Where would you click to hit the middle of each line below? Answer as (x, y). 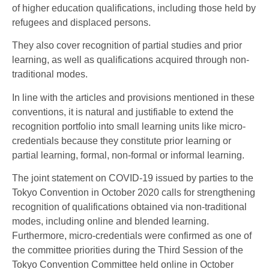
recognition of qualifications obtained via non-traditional (129, 207)
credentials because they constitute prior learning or (122, 141)
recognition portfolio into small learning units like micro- (129, 126)
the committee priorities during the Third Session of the (128, 250)
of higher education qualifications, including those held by (134, 8)
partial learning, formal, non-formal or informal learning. (128, 155)
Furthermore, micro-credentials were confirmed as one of (132, 235)
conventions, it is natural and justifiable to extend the (123, 112)
